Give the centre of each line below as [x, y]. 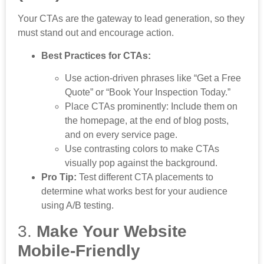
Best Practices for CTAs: [96, 55]
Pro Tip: [59, 177]
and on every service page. [121, 135]
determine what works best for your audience [134, 192]
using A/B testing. [77, 206]
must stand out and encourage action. [96, 33]
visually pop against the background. [141, 163]
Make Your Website [112, 231]
